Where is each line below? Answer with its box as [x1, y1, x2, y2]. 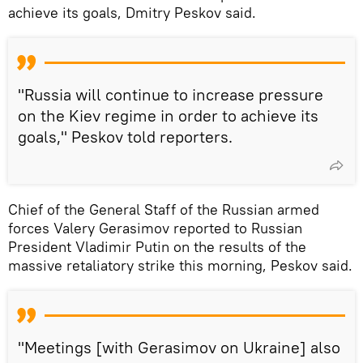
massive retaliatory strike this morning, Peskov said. [8, 255, 352, 275]
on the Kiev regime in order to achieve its [18, 105, 318, 126]
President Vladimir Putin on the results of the [8, 237, 306, 256]
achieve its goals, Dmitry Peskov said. [8, 2, 256, 22]
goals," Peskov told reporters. [18, 126, 233, 147]
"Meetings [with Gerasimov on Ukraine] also [18, 336, 340, 357]
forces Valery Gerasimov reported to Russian [8, 218, 302, 237]
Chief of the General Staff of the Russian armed [8, 199, 319, 219]
